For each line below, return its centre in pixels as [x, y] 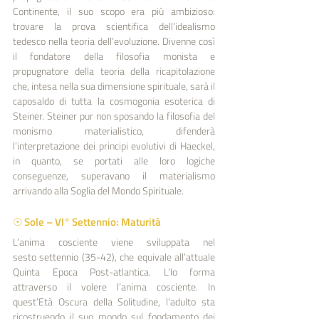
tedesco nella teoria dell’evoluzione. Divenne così [114, 41]
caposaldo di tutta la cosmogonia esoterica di [114, 100]
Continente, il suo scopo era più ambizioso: [114, 11]
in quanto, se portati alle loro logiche [114, 160]
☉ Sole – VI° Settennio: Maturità [87, 221]
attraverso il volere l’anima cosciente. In [114, 286]
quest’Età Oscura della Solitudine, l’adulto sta [114, 301]
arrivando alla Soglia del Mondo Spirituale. [98, 190]
